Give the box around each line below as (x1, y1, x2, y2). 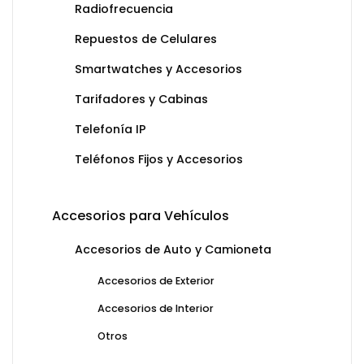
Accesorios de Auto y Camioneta (75, 241, 271, 258)
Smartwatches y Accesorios (75, 61, 242, 78)
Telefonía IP (75, 121, 146, 138)
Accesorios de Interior (97, 301, 214, 316)
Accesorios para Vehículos (52, 206, 229, 226)
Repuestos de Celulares (75, 31, 217, 48)
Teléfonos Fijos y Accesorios (75, 151, 243, 168)
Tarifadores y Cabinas (75, 91, 208, 108)
